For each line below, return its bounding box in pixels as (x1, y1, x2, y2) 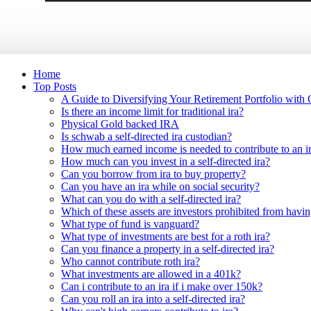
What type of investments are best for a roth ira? (61, 230, 270, 242)
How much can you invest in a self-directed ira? (61, 155, 270, 167)
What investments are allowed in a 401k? (61, 267, 241, 280)
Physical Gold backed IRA (61, 117, 179, 130)
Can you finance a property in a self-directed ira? (61, 242, 274, 255)
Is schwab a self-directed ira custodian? (61, 130, 232, 142)
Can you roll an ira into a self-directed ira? (61, 292, 245, 305)
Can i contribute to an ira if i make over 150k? (61, 280, 262, 292)
